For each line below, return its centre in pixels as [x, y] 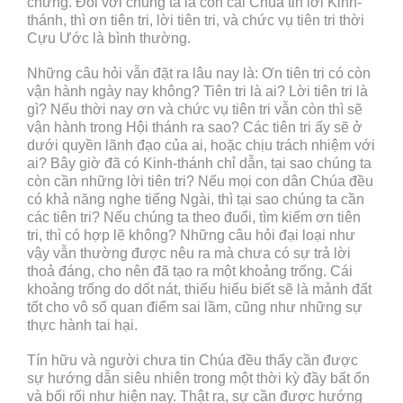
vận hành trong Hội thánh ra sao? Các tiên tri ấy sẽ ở [195, 128]
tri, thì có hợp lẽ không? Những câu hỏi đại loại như [191, 236]
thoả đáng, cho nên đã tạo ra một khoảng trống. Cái [190, 272]
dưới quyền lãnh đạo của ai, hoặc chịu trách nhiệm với [201, 146]
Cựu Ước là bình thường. [109, 38]
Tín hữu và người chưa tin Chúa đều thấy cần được [193, 361]
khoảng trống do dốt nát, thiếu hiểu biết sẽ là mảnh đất [199, 290]
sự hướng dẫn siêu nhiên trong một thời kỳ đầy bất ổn [198, 379]
